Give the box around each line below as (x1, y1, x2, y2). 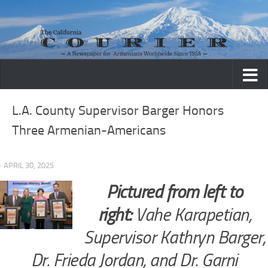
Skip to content (16, 11, 79, 23)
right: (98, 204, 136, 226)
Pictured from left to (106, 181, 243, 203)
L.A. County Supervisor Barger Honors (12, 103, 224, 119)
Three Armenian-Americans (12, 123, 166, 139)
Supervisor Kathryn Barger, (84, 227, 266, 249)
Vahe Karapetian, (135, 204, 252, 226)
